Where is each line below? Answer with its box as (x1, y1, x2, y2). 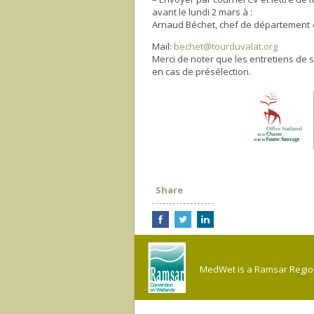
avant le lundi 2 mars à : (152, 5, 252, 18)
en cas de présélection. (152, 64, 251, 78)
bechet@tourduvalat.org (174, 39, 278, 53)
